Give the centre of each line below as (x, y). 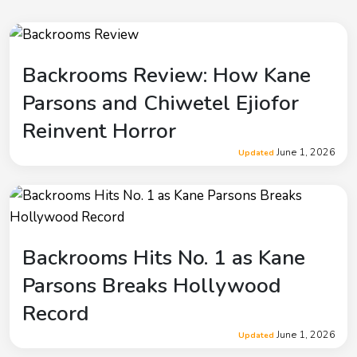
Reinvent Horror (99, 131)
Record (56, 313)
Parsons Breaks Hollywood (152, 285)
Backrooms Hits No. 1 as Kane (164, 257)
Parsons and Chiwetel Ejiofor (161, 103)
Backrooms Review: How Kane (167, 75)
